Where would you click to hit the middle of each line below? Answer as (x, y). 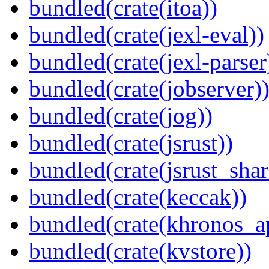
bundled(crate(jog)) (121, 116)
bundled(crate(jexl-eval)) (147, 35)
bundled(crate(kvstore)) (140, 251)
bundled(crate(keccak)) (138, 197)
